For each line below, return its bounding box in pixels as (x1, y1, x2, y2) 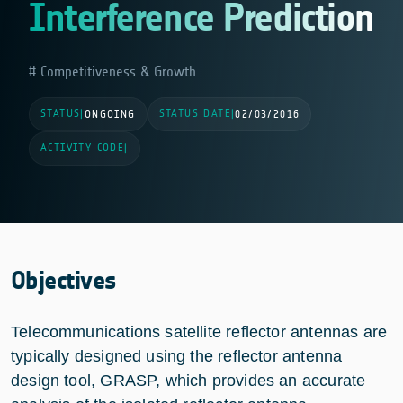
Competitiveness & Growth (36, 62, 196, 80)
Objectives (11, 264, 117, 296)
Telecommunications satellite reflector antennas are (11, 322, 388, 341)
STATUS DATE (158, 106, 232, 120)
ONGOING (84, 107, 136, 121)
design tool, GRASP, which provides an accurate (11, 371, 366, 390)
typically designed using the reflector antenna (11, 346, 343, 365)
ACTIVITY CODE (40, 140, 125, 154)
